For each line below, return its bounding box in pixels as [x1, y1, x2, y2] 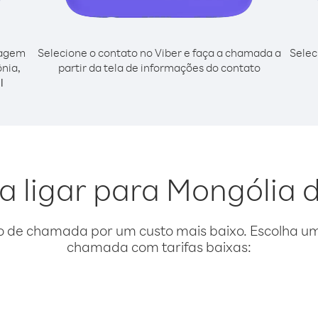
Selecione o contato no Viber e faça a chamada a [37, 45, 281, 60]
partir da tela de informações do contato [57, 60, 261, 75]
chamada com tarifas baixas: [67, 238, 251, 256]
